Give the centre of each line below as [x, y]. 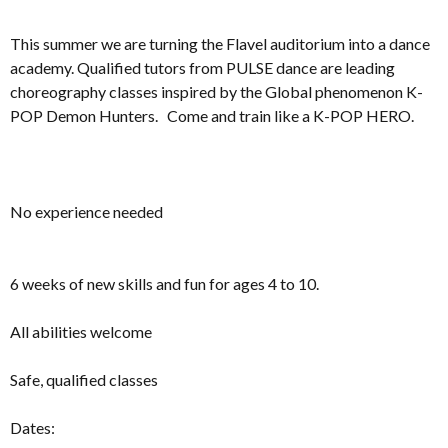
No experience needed [86, 211]
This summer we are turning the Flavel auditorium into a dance [220, 43]
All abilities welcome [81, 331]
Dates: [32, 427]
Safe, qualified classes [84, 379]
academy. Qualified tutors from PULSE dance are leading [202, 67]
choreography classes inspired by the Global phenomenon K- [216, 91]
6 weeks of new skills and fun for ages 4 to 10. [167, 283]
